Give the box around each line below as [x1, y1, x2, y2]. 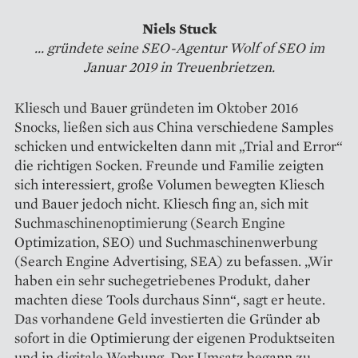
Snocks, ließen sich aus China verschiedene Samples [14, 117, 333, 136]
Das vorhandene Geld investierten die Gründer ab [14, 308, 320, 328]
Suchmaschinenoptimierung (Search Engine [14, 213, 285, 232]
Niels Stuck [141, 18, 217, 38]
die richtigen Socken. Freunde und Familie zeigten [14, 155, 324, 174]
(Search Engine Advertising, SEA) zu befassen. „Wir [14, 251, 332, 270]
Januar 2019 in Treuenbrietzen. [83, 57, 275, 76]
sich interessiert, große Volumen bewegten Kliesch [14, 174, 324, 193]
